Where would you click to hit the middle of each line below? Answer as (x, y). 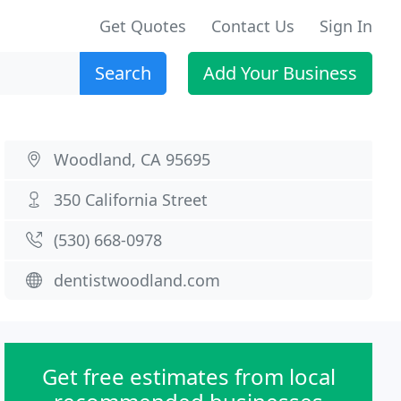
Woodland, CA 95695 (132, 159)
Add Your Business (280, 73)
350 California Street (131, 200)
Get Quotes (143, 26)
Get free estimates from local (188, 376)
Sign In (346, 26)
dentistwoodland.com (137, 280)
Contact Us (253, 26)
